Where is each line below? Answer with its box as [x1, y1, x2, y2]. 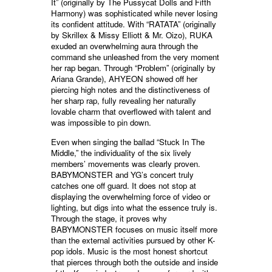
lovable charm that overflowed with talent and [51, 106, 211, 118]
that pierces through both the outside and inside [51, 256, 218, 268]
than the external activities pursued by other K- [51, 234, 215, 246]
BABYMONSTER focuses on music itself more [51, 223, 217, 236]
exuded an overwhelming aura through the [51, 40, 198, 52]
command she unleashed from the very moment [51, 51, 219, 63]
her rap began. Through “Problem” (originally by [51, 62, 216, 74]
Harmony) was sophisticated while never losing [51, 7, 217, 19]
